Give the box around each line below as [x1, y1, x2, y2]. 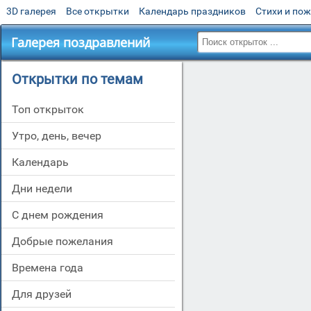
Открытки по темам [12, 71, 143, 87]
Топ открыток [18, 103, 84, 116]
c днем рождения [19, 208, 103, 221]
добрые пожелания [20, 235, 113, 248]
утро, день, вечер [19, 129, 101, 142]
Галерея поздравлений [11, 34, 150, 51]
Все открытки [66, 6, 129, 17]
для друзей [20, 287, 72, 301]
